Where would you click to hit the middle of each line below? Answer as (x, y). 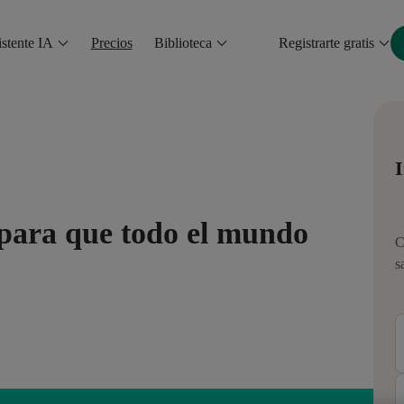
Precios (111, 43)
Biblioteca (183, 43)
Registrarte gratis (326, 43)
